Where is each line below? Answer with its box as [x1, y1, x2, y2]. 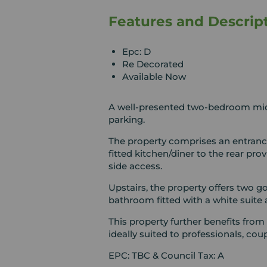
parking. [108, 114, 145, 126]
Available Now [122, 71, 186, 83]
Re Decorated [122, 58, 184, 70]
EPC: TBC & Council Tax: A [108, 250, 224, 262]
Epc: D [122, 46, 151, 58]
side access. [108, 160, 162, 172]
